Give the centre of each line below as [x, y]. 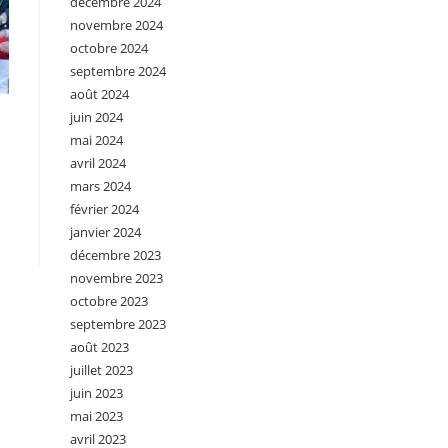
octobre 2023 [109, 301]
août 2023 [99, 347]
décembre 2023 [115, 255]
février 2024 [104, 209]
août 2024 [99, 94]
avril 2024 [98, 163]
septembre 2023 [118, 324]
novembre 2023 [116, 278]
